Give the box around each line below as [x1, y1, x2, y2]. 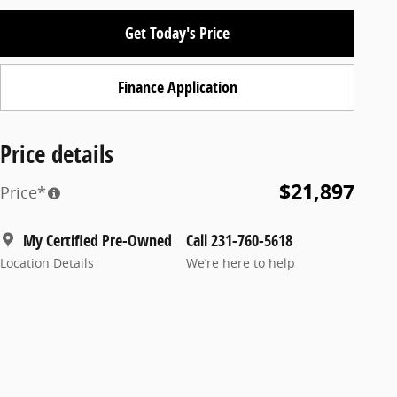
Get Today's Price [125, 21, 230, 44]
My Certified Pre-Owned [23, 229, 172, 252]
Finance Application [117, 75, 237, 98]
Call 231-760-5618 [186, 229, 292, 252]
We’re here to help [186, 254, 295, 271]
